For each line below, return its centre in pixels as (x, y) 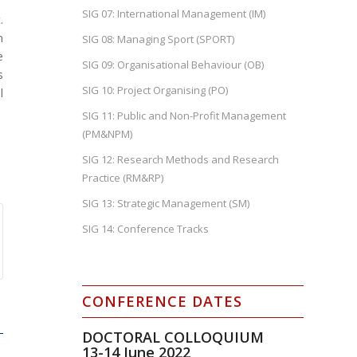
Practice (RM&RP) (123, 178)
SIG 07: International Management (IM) (174, 14)
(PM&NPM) (108, 134)
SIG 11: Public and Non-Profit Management (184, 116)
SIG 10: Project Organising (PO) (155, 90)
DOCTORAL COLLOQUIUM (173, 337)
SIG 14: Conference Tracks (146, 229)
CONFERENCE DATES (163, 301)
